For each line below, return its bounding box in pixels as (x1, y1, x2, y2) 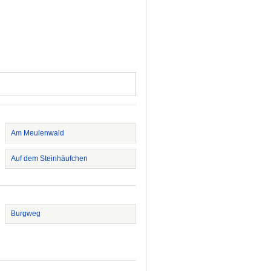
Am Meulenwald (11, 129, 64, 137)
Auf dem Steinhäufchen (11, 154, 88, 163)
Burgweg (11, 209, 41, 218)
